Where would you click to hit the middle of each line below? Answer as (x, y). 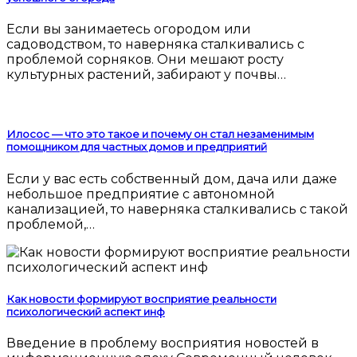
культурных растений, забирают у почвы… (146, 75)
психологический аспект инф (86, 311)
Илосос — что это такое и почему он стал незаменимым (160, 134)
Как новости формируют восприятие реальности (141, 298)
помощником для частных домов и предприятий (137, 147)
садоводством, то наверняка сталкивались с (155, 45)
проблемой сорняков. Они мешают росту (145, 60)
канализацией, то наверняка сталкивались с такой (177, 209)
